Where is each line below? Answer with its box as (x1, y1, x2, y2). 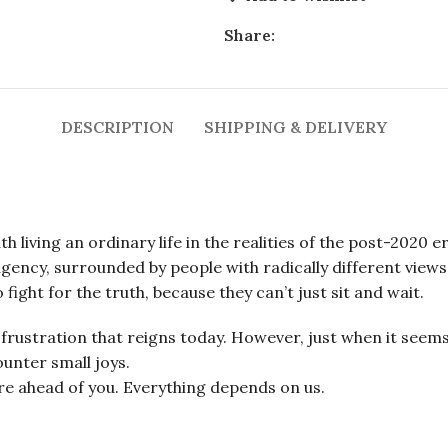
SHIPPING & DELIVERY (204, 117, 387, 137)
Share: (224, 25, 275, 45)
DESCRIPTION (61, 117, 174, 137)
